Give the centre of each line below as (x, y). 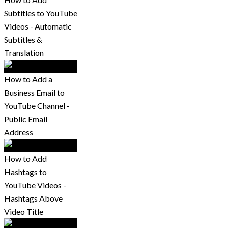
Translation (24, 53)
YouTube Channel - (37, 106)
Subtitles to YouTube (41, 13)
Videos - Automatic (38, 26)
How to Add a (28, 79)
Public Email (26, 119)
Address (19, 132)
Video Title (24, 212)
